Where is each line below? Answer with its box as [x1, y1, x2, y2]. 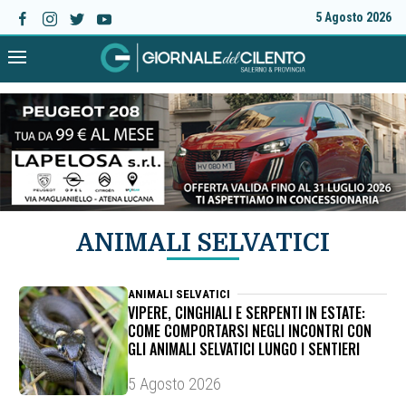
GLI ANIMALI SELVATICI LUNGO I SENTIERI [127, 338, 360, 361]
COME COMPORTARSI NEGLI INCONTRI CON [127, 320, 372, 343]
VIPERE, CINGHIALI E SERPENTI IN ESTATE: [127, 302, 365, 324]
